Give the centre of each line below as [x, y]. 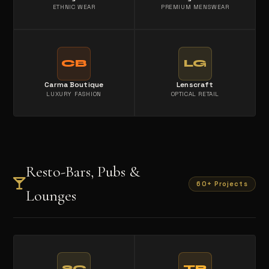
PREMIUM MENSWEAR [195, 7]
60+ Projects [222, 183]
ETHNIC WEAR [74, 7]
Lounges [51, 196]
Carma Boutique [74, 85]
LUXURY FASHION [74, 94]
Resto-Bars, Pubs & [83, 172]
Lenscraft [195, 85]
